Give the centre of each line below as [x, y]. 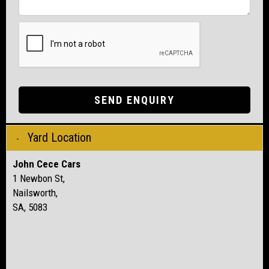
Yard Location [59, 137]
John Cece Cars [47, 164]
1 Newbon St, [39, 178]
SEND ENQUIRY [134, 100]
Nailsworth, [35, 192]
